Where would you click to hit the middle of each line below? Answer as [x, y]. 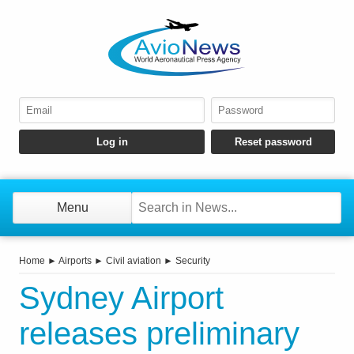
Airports [75, 261]
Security [193, 261]
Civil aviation [134, 261]
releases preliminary [159, 334]
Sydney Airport [121, 298]
